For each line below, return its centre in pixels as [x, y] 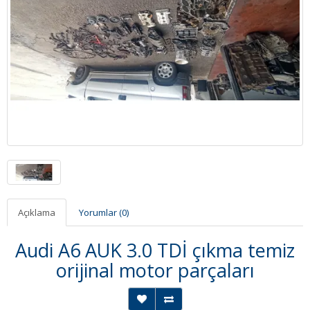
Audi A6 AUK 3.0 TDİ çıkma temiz [155, 250]
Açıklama [37, 213]
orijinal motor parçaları [155, 271]
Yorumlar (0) [104, 213]
